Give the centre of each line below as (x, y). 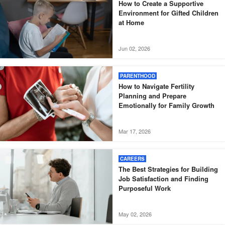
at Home (131, 22)
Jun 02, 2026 (134, 48)
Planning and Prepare (152, 95)
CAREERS (132, 159)
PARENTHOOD (138, 76)
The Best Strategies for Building (168, 169)
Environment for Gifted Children (168, 13)
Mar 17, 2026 (135, 131)
